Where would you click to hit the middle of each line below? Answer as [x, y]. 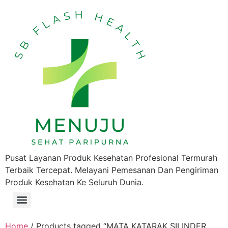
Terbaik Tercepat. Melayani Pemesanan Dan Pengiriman [112, 170]
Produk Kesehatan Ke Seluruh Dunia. [74, 182]
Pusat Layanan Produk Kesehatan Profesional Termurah [111, 158]
